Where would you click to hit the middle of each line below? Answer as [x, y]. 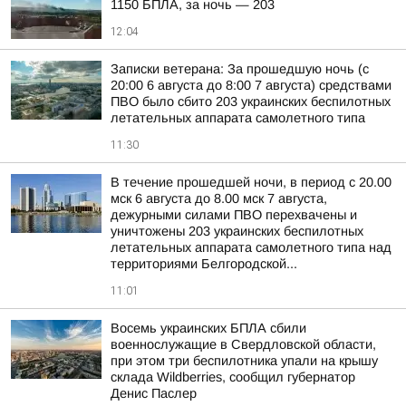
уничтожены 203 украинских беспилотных [237, 231]
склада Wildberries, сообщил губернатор [233, 377]
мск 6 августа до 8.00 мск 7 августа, [219, 198]
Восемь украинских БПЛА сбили [208, 328]
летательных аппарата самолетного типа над [251, 247]
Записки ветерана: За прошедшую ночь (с [240, 69]
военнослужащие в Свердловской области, [243, 344]
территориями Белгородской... [204, 264]
